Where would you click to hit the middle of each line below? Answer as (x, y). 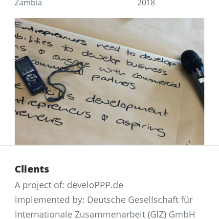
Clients (32, 169)
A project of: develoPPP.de (69, 185)
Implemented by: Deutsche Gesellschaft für (104, 199)
